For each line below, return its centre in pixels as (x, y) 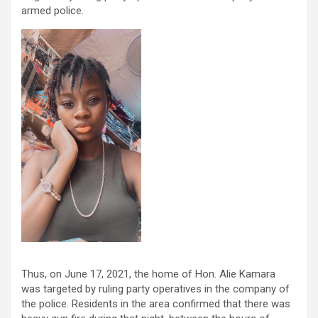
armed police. (53, 11)
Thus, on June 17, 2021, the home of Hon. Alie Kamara (148, 274)
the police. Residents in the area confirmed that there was (156, 304)
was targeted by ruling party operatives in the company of (155, 289)
